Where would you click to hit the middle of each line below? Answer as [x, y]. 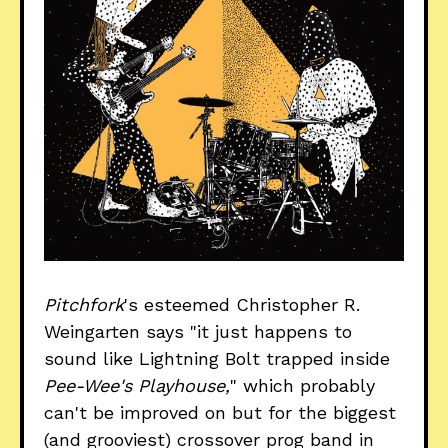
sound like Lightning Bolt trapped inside [217, 359]
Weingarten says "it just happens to [198, 332]
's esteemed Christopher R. [242, 305]
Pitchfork [84, 305]
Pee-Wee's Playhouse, [137, 386]
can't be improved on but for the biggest [220, 413]
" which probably [302, 386]
